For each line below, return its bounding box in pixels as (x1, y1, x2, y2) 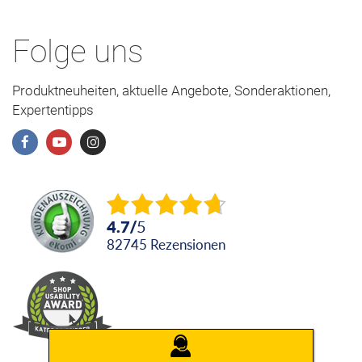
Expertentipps (12, 101, 94, 118)
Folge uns (12, 32, 143, 70)
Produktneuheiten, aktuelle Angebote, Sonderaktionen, (12, 82, 330, 99)
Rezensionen (158, 235, 225, 253)
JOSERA (170, 334, 213, 347)
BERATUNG (170, 345, 228, 358)
